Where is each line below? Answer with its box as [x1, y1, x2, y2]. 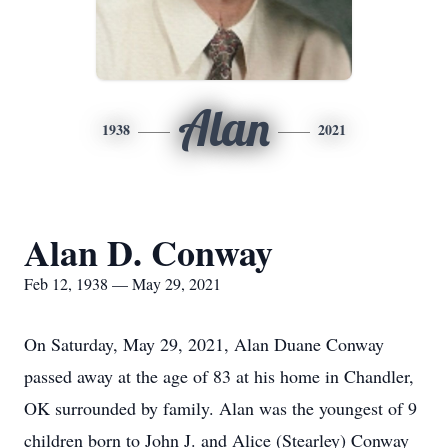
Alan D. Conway [24, 226, 273, 278]
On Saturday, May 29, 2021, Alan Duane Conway [24, 332, 384, 356]
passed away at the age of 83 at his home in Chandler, [24, 364, 414, 388]
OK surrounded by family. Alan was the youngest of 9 [24, 396, 417, 420]
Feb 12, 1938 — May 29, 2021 [24, 273, 221, 294]
